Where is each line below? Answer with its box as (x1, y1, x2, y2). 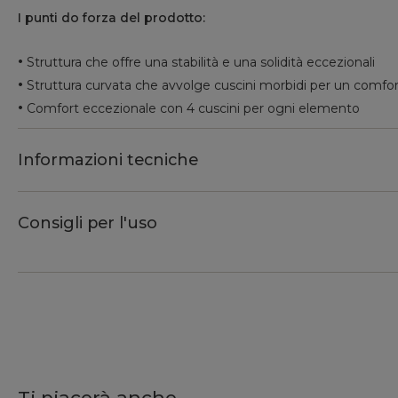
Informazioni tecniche (18, 150, 198, 171)
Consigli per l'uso (18, 213, 157, 234)
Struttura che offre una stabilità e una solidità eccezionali (23, 54, 375, 71)
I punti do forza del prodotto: (18, 10, 205, 27)
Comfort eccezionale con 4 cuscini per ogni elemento (23, 100, 360, 117)
